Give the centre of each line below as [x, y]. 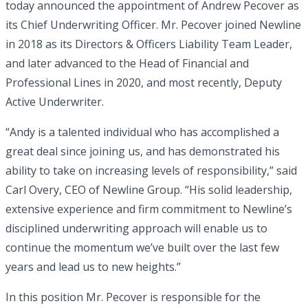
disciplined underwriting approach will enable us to [136, 228]
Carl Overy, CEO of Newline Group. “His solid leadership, [149, 190]
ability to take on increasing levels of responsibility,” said [151, 170]
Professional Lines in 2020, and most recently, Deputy [144, 82]
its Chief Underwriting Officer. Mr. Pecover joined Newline [153, 25]
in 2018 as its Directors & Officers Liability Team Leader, [149, 44]
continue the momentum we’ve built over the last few [142, 247]
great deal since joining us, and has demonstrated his [143, 151]
